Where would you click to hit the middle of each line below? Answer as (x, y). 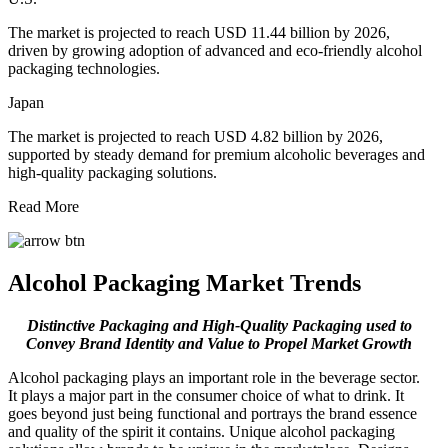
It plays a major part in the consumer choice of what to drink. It (206, 395)
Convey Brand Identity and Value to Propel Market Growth (219, 343)
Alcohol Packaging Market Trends (184, 282)
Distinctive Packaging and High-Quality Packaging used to (219, 325)
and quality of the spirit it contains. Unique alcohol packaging (201, 431)
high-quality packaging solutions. (112, 172)
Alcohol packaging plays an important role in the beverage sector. (214, 377)
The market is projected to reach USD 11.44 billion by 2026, (199, 32)
